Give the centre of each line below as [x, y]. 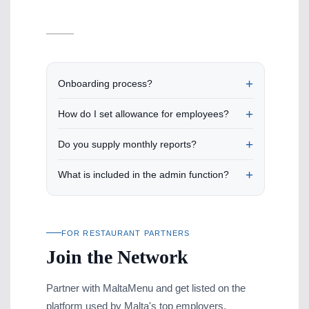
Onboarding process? [106, 83]
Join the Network [118, 257]
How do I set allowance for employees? [144, 113]
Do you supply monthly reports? [128, 144]
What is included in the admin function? [144, 175]
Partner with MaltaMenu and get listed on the [146, 288]
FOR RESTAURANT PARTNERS [126, 233]
